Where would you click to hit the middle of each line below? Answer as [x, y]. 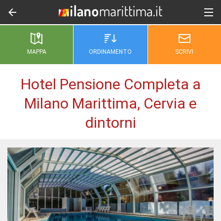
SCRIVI [184, 52]
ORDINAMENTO [110, 52]
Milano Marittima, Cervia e [110, 103]
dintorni [110, 123]
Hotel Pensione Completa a [110, 84]
